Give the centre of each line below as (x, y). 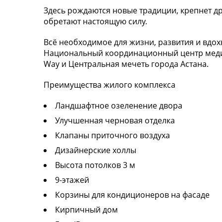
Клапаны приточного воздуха (112, 135)
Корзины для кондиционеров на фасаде (132, 195)
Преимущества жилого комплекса (110, 85)
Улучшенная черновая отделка (115, 120)
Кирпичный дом (86, 210)
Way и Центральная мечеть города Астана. (126, 64)
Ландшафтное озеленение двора (119, 106)
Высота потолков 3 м (95, 165)
